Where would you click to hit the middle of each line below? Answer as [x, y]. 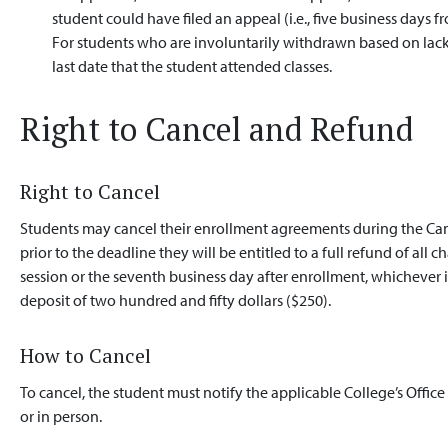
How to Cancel [86, 355]
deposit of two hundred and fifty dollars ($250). [176, 300]
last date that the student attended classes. [192, 66]
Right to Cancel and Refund [217, 129]
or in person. [61, 416]
